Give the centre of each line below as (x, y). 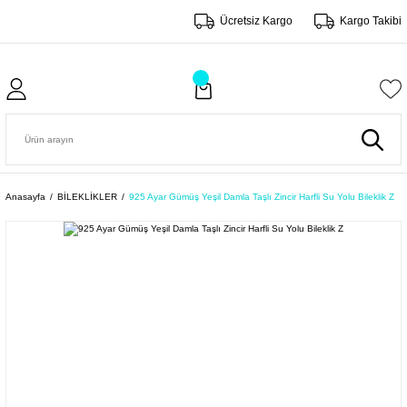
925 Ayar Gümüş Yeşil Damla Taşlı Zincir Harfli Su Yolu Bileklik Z (262, 197)
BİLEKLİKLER (87, 197)
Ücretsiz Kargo (256, 21)
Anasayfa (25, 197)
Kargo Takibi (371, 21)
